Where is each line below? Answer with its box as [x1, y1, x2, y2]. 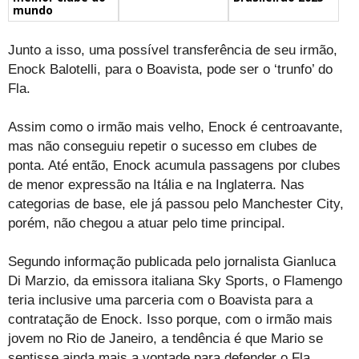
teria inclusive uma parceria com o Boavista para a [8, 292, 313, 308]
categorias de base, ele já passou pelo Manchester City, [8, 196, 344, 212]
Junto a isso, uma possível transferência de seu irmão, [8, 42, 337, 58]
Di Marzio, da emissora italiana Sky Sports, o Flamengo [8, 272, 342, 288]
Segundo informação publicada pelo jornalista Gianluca [8, 253, 336, 269]
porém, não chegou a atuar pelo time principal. [8, 215, 285, 231]
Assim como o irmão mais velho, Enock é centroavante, [8, 119, 343, 135]
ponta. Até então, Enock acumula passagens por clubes [8, 157, 341, 173]
